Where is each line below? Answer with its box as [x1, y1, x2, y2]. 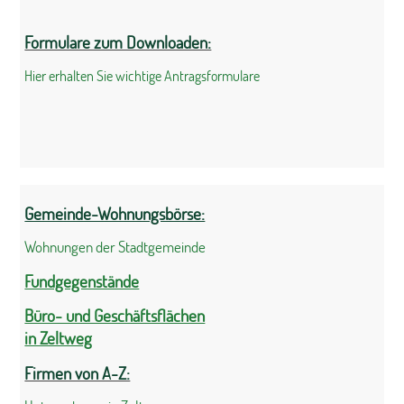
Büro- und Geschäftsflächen [24, 304, 206, 327]
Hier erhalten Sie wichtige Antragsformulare [24, 65, 261, 85]
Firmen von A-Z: [24, 361, 131, 384]
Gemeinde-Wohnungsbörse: [24, 201, 206, 225]
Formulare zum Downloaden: [24, 31, 212, 54]
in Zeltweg [24, 326, 93, 350]
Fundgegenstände [24, 269, 140, 292]
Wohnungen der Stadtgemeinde [24, 236, 207, 258]
